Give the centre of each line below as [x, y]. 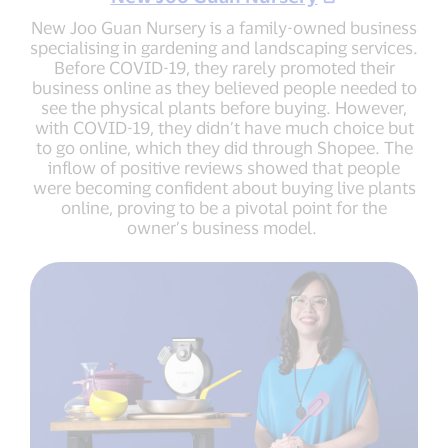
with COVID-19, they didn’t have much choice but [224, 127]
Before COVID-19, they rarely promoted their [224, 67]
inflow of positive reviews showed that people [224, 167]
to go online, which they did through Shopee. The [224, 147]
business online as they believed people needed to [224, 87]
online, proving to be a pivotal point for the [224, 207]
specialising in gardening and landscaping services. [224, 47]
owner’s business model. [224, 227]
